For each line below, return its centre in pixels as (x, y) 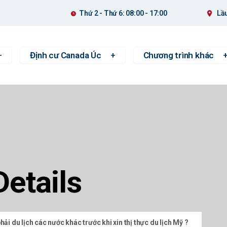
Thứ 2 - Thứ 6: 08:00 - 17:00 (123, 13)
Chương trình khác (179, 55)
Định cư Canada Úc (66, 55)
